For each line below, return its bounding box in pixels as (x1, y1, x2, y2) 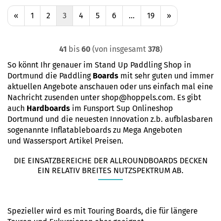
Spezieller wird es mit (7, 206, 88, 216)
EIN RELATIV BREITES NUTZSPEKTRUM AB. (37, 166, 184, 175)
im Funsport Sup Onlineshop (70, 104, 173, 113)
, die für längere (141, 206, 198, 216)
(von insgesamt (90, 44, 148, 54)
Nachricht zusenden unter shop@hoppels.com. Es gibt (7, 93, 201, 102)
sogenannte (7, 125, 51, 135)
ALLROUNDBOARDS (110, 156, 178, 165)
